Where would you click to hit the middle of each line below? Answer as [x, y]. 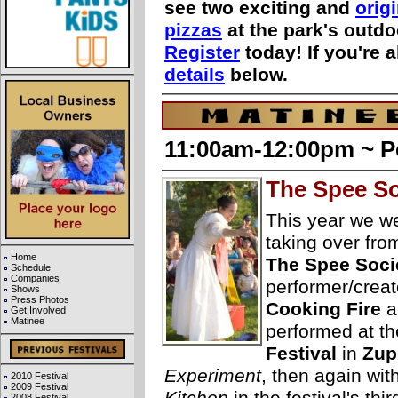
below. [256, 75]
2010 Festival [40, 376]
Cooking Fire [323, 310]
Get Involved [38, 310]
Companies [35, 278]
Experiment [213, 376]
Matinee [28, 320]
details [195, 75]
